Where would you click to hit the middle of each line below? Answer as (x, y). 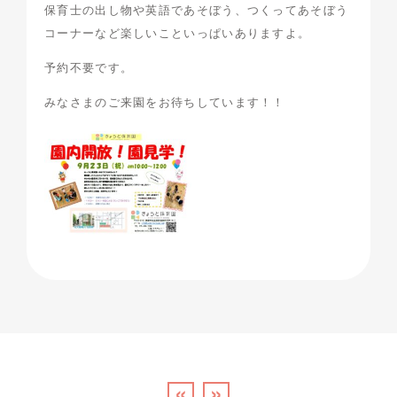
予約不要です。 (89, 66)
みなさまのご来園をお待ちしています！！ (165, 101)
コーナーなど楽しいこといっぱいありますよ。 (178, 32)
